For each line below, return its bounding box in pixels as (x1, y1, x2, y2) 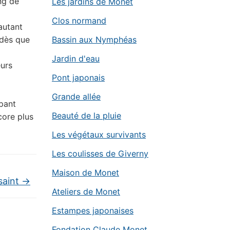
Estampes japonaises (52, 205, 133, 216)
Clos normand (52, 15, 106, 26)
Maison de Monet (52, 167, 119, 178)
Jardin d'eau (52, 53, 100, 64)
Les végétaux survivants (52, 129, 146, 140)
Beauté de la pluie (52, 110, 121, 121)
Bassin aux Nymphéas (52, 34, 137, 45)
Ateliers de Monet (52, 186, 120, 197)
